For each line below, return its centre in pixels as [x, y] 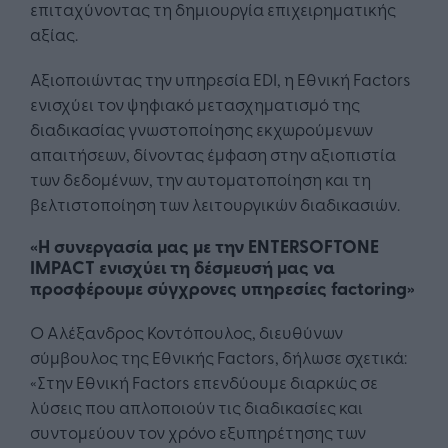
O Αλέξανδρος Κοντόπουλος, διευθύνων [186, 332]
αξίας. [54, 34]
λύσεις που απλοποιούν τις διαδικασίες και [196, 407]
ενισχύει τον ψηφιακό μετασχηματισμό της [195, 104]
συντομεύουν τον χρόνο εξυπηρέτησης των [198, 432]
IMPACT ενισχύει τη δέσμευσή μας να [182, 267]
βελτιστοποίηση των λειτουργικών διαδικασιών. [215, 204]
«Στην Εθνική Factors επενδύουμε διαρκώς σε [204, 382]
